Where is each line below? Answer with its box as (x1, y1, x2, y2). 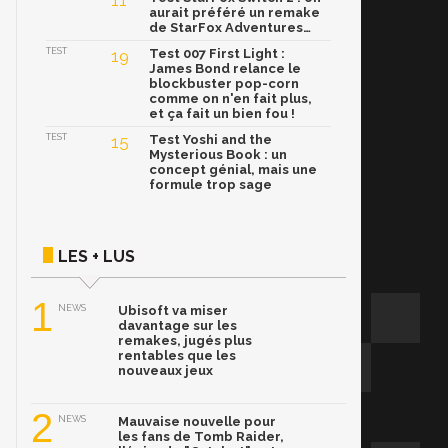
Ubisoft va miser (118, 303, 228, 319)
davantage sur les (118, 318, 237, 334)
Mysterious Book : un (149, 147, 287, 163)
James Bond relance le (149, 61, 301, 77)
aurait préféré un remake (149, 5, 320, 21)
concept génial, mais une (149, 162, 317, 178)
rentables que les (118, 348, 236, 364)
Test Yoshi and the (149, 132, 272, 148)
